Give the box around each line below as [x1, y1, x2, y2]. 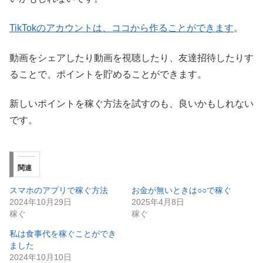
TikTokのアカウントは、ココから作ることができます [9, 23, 234, 33]
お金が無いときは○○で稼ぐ [131, 186, 231, 195]
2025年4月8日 [131, 197, 184, 207]
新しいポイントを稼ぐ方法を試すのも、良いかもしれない [9, 99, 254, 109]
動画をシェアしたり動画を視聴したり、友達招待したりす [9, 52, 254, 63]
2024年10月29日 [9, 197, 72, 207]
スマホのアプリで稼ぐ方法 [9, 186, 108, 195]
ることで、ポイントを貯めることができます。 [9, 69, 207, 79]
